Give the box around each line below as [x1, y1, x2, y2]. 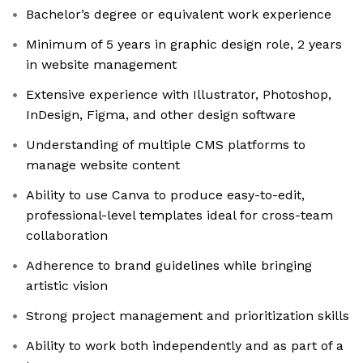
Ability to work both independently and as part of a [26, 338, 344, 354]
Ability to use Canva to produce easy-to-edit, [26, 187, 305, 203]
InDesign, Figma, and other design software [26, 107, 296, 123]
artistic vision [26, 278, 108, 294]
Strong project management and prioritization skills [26, 308, 349, 324]
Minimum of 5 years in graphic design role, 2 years [26, 36, 342, 53]
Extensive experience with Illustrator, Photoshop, [26, 87, 331, 103]
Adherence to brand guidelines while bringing [26, 258, 312, 274]
